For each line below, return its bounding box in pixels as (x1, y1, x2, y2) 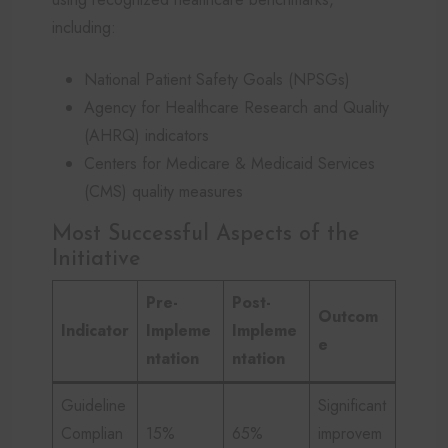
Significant (318, 393, 386, 417)
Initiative (52, 248, 141, 270)
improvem (318, 421, 382, 445)
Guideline (61, 393, 126, 417)
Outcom (318, 304, 378, 328)
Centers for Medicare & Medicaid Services (84, 151, 375, 175)
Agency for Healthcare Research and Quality (84, 95, 389, 119)
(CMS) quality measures (84, 179, 243, 203)
